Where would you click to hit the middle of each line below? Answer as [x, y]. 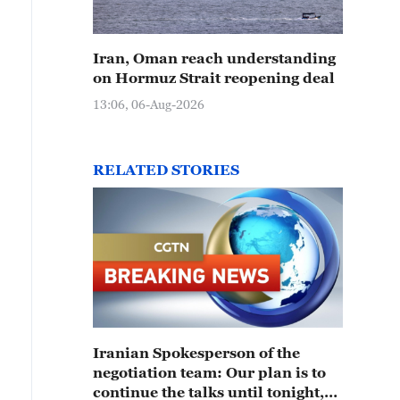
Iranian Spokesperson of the [196, 353]
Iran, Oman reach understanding [214, 58]
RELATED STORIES [166, 170]
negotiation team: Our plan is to [209, 372]
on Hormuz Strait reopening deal [214, 78]
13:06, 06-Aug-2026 [149, 104]
